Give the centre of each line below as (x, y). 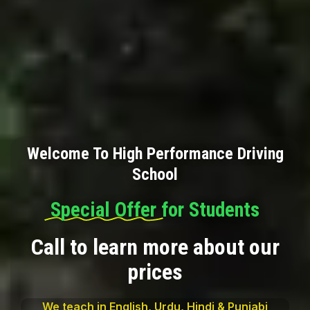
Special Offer (103, 209)
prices (155, 272)
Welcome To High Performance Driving (155, 153)
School (155, 174)
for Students (208, 209)
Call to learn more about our (155, 247)
